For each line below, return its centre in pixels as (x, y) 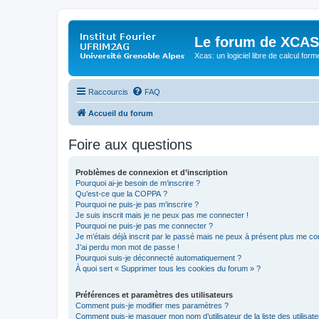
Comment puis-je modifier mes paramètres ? (152, 305)
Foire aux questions (130, 144)
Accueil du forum (121, 113)
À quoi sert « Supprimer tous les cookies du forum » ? (168, 268)
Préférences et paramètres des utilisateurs (154, 294)
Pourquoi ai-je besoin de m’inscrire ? (138, 183)
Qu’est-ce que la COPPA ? (121, 193)
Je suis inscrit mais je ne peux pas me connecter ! (162, 215)
